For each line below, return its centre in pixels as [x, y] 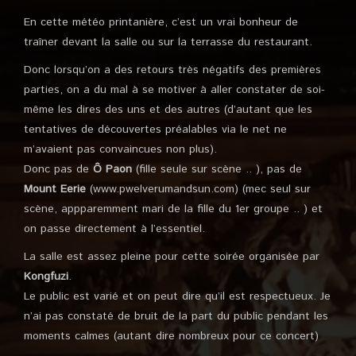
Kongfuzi [46, 277]
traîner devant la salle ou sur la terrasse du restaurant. [168, 42]
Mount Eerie [55, 189]
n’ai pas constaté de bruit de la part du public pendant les [176, 316]
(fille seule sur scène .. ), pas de [217, 169]
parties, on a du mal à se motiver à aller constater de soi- [174, 90]
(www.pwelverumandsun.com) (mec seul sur [198, 189]
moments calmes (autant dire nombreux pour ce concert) [171, 336]
